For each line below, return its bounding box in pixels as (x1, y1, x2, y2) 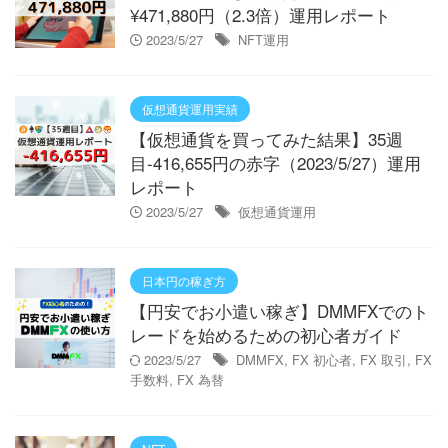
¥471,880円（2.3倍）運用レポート (130, 2, 391, 27)
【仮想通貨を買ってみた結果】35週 (130, 126, 403, 151)
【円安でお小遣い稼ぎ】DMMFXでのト (130, 298, 429, 323)
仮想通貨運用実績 (142, 100, 238, 117)
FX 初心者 (292, 350, 352, 369)
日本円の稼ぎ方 (142, 272, 226, 289)
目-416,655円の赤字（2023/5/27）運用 (130, 150, 421, 175)
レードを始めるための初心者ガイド (130, 322, 402, 347)
